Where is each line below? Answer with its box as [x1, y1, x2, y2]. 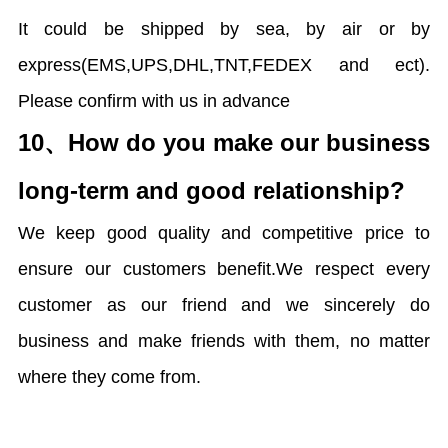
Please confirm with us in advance [17, 91, 290, 112]
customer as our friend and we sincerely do [17, 295, 431, 316]
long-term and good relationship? [17, 177, 405, 205]
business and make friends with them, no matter [17, 331, 431, 352]
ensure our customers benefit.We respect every [17, 259, 431, 280]
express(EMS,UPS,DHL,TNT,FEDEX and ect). [17, 55, 431, 76]
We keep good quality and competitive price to [17, 223, 431, 244]
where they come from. [17, 367, 201, 388]
